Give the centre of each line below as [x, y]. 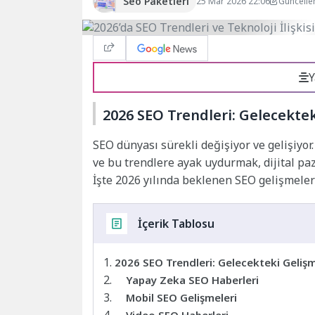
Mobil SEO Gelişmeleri [181, 298]
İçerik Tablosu [176, 223]
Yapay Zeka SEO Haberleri [192, 280]
